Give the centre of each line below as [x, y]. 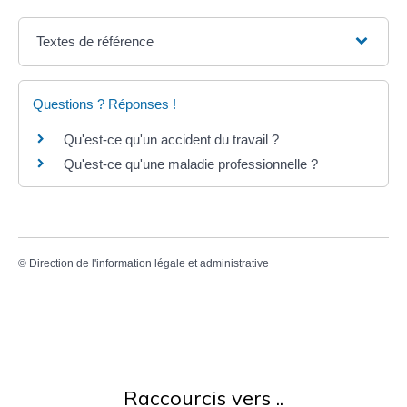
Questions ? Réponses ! [104, 104]
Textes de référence [95, 41]
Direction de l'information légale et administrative [149, 264]
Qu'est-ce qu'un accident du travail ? [171, 139]
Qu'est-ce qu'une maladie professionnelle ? [191, 164]
